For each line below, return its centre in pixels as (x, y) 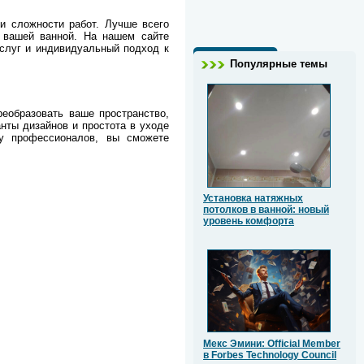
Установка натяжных (253, 199)
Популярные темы (279, 64)
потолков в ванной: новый (266, 210)
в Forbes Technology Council (270, 355)
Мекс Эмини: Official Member (272, 344)
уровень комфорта (249, 221)
